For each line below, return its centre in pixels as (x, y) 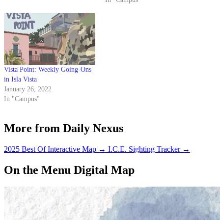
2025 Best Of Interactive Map (50, 149)
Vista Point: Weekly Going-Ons (48, 70)
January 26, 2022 (28, 89)
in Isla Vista (20, 80)
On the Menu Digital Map (69, 170)
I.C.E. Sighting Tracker (144, 149)
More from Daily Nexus (64, 128)
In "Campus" (22, 99)
